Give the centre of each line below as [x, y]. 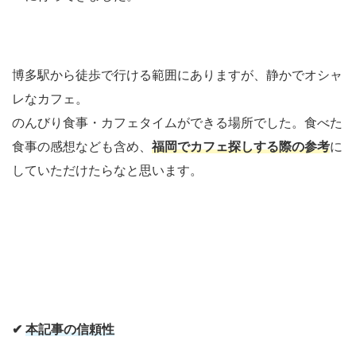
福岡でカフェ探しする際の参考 [241, 147]
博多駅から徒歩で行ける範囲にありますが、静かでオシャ [177, 75]
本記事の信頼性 [70, 329]
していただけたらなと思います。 [107, 170]
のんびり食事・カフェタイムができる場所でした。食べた [177, 123]
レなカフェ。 [50, 99]
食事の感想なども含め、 [82, 147]
